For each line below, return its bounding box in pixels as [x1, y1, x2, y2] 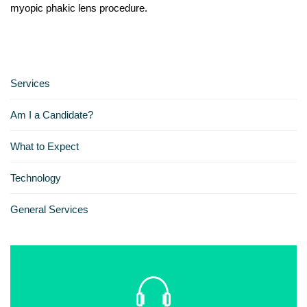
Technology [10, 171, 61, 184]
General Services [10, 203, 88, 215]
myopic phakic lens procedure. [10, 1, 147, 14]
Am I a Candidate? [10, 108, 93, 121]
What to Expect [10, 140, 79, 152]
